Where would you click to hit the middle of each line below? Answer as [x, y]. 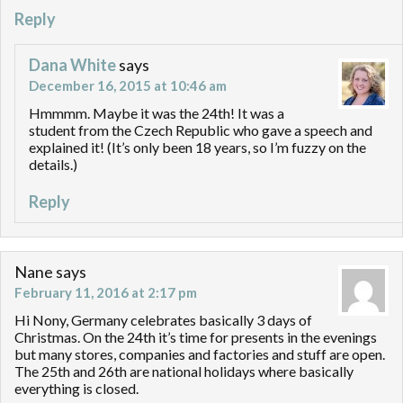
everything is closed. [76, 389]
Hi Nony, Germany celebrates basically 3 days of [163, 320]
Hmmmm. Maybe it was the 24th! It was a [157, 113]
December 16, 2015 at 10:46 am [128, 86]
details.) [53, 165]
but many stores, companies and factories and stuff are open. [200, 354]
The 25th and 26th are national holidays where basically [184, 372]
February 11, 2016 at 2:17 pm [106, 293]
